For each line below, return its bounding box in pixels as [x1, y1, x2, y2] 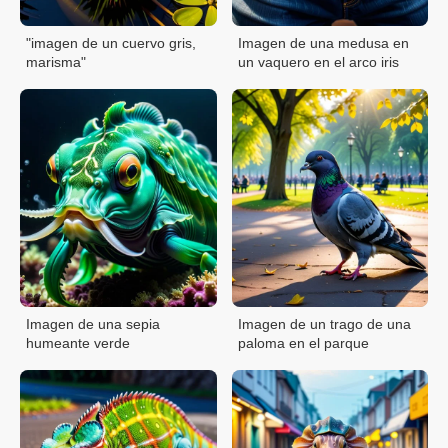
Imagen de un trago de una [237, 315, 411, 332]
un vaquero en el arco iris [237, 53, 399, 70]
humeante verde [26, 334, 130, 351]
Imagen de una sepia [26, 315, 160, 332]
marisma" [26, 53, 86, 70]
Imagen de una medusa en [237, 34, 409, 51]
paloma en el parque [237, 334, 369, 351]
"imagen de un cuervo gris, [26, 34, 196, 51]
